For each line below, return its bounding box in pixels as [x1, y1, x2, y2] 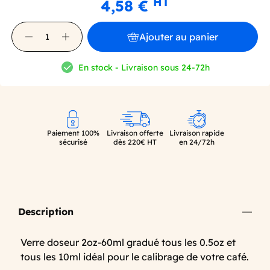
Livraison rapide [169, 128, 225, 138]
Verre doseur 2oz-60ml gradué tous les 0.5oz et [20, 236, 236, 249]
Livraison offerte [107, 128, 163, 138]
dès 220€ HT [113, 137, 157, 147]
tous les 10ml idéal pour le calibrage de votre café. [20, 251, 249, 263]
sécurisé [58, 137, 87, 147]
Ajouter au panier [139, 30, 218, 43]
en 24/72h [179, 137, 215, 147]
